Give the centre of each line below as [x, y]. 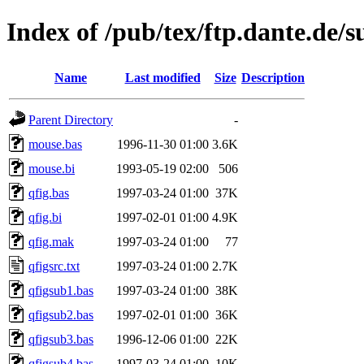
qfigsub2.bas [61, 314]
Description [273, 77]
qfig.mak [51, 241]
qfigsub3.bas [61, 339]
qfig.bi [45, 217]
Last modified [162, 77]
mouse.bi [52, 168]
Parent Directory [71, 119]
